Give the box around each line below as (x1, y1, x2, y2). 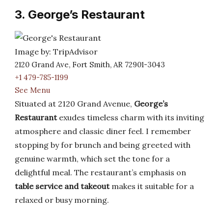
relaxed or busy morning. (15, 195, 109, 205)
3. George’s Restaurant (15, 7, 145, 22)
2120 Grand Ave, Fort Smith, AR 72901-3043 (15, 60, 165, 69)
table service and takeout (15, 181, 110, 191)
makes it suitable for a (110, 181, 194, 191)
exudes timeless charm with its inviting (57, 112, 204, 122)
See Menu (15, 85, 50, 95)
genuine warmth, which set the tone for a (15, 154, 170, 164)
